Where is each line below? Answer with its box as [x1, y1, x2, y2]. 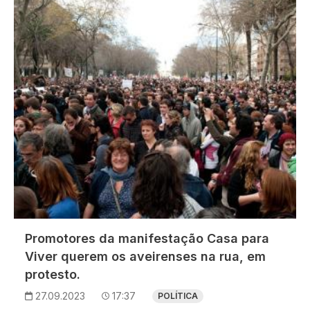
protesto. [25, 267, 80, 282]
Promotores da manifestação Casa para [25, 231, 269, 246]
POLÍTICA [158, 291, 198, 302]
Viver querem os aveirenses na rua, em [25, 249, 266, 264]
